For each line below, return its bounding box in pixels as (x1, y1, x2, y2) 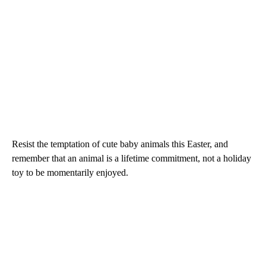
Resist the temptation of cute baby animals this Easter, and (12, 139, 228, 150)
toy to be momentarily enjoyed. (12, 167, 128, 178)
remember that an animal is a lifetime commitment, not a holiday (12, 153, 251, 164)
